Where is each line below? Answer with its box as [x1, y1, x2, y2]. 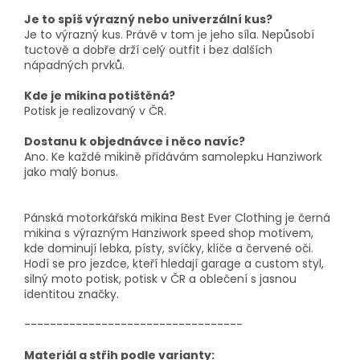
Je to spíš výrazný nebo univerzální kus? [24, 11, 272, 28]
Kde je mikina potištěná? [24, 88, 175, 104]
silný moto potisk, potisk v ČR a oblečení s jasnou [24, 271, 297, 288]
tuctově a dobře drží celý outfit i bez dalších [24, 42, 272, 59]
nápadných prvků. [24, 57, 125, 74]
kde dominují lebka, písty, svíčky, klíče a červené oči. [24, 240, 313, 257]
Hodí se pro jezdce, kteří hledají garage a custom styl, [24, 256, 324, 272]
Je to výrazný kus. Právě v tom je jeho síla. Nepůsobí [24, 27, 314, 43]
